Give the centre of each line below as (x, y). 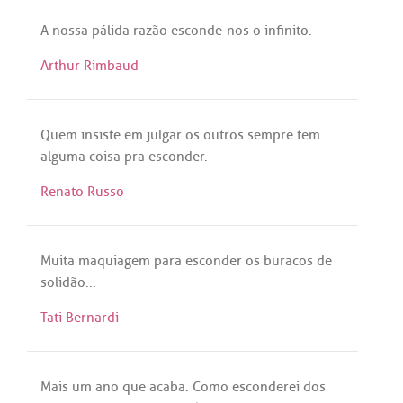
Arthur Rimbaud (90, 65)
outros (224, 134)
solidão (63, 282)
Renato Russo (82, 191)
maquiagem (114, 260)
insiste (101, 134)
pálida (111, 30)
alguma (63, 156)
